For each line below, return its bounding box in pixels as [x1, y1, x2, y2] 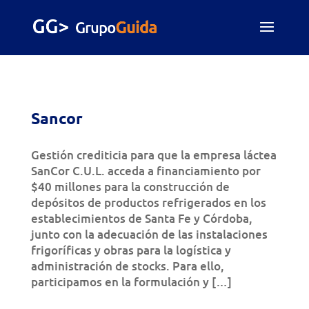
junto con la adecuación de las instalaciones [30, 226, 268, 242]
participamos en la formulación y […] [30, 274, 232, 290]
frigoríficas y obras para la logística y [30, 242, 231, 258]
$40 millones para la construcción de [30, 179, 230, 195]
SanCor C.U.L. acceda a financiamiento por [30, 163, 261, 179]
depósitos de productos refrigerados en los [30, 195, 266, 210]
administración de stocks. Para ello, [30, 258, 224, 274]
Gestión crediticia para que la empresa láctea [30, 147, 277, 163]
